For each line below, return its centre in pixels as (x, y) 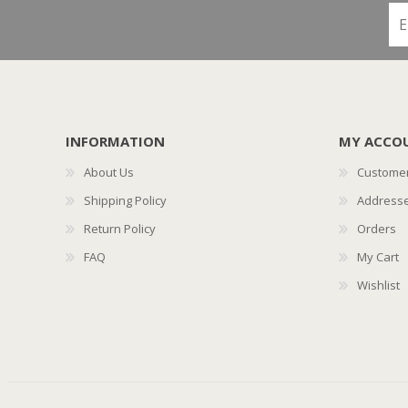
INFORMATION (115, 141)
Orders (377, 229)
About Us (109, 172)
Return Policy (120, 229)
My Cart (378, 257)
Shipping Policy (125, 200)
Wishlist (378, 285)
